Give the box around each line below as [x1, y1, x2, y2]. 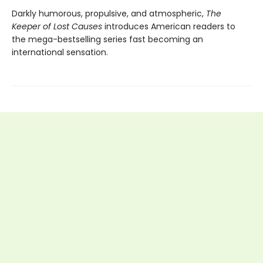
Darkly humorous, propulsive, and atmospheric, [12, 7, 206, 19]
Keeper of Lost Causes [12, 20, 102, 32]
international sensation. [12, 46, 108, 58]
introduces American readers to [102, 20, 235, 32]
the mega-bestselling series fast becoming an [12, 33, 203, 45]
